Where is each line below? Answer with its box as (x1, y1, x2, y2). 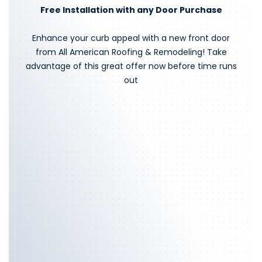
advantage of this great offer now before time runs (25, 60, 237, 72)
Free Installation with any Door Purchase (40, 4, 222, 16)
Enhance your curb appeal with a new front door (32, 32, 230, 44)
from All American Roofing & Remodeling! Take (35, 46, 227, 58)
